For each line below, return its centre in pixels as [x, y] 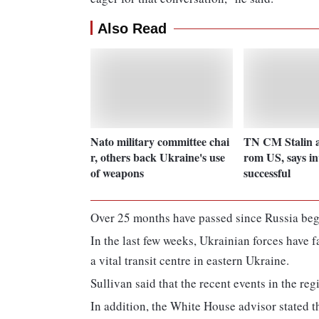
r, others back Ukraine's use [158, 157]
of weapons [117, 172]
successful [267, 172]
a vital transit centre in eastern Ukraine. [190, 261]
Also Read [132, 29]
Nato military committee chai [160, 141]
